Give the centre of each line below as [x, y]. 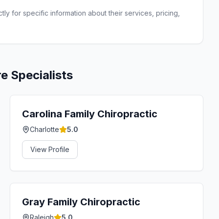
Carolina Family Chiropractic [90, 114]
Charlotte [44, 129]
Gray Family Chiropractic [81, 202]
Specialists [40, 75]
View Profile [50, 149]
